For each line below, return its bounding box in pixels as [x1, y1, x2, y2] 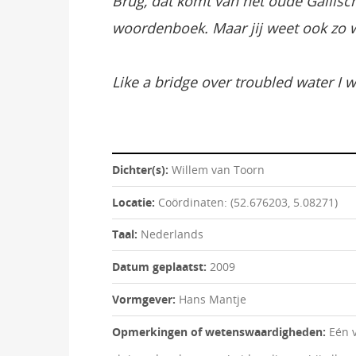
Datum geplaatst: [112, 259, 210, 275]
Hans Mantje [179, 291, 246, 307]
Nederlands [141, 226, 203, 242]
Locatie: [112, 194, 158, 210]
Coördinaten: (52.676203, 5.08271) [158, 194, 338, 210]
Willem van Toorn [172, 161, 265, 177]
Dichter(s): [112, 161, 172, 177]
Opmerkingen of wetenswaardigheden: [112, 323, 329, 339]
